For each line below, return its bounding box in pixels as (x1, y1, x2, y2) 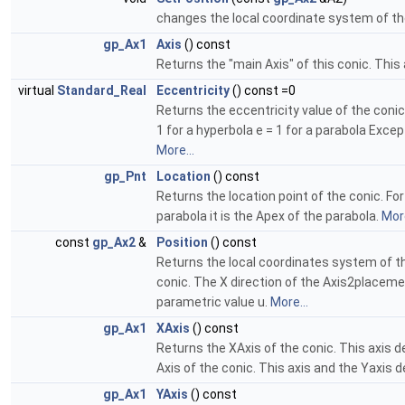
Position (156, 234, 208, 250)
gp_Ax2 (92, 234, 136, 250)
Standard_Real (57, 82, 146, 98)
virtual (18, 82, 57, 98)
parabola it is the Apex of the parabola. (156, 208, 381, 223)
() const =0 (230, 82, 296, 98)
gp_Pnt (104, 168, 146, 184)
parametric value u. (156, 294, 270, 309)
